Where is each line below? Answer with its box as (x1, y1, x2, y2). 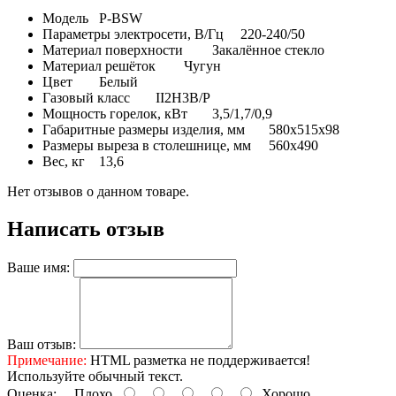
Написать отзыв (7, 217, 164, 240)
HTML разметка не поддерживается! (87, 352, 310, 368)
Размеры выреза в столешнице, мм (42, 137, 251, 153)
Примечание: (7, 352, 87, 368)
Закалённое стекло (212, 42, 324, 57)
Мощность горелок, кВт (42, 105, 187, 121)
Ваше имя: (7, 259, 70, 275)
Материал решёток (42, 57, 156, 73)
